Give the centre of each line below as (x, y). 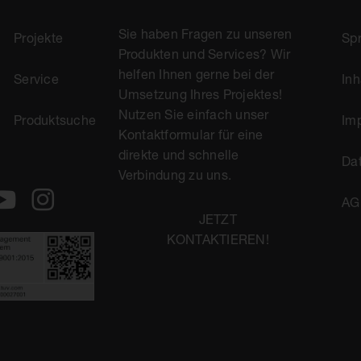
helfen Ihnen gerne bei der (196, 74)
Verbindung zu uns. (174, 174)
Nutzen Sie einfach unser (193, 114)
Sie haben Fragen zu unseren (205, 33)
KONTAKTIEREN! (218, 239)
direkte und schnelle (178, 154)
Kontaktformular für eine (191, 134)
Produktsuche (55, 120)
